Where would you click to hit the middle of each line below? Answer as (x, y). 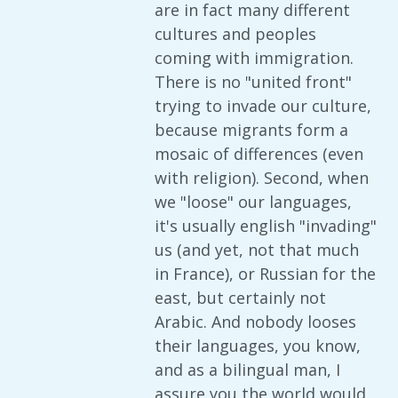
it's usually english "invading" (266, 226)
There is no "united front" (253, 82)
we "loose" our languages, (253, 202)
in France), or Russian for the (265, 274)
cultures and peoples (235, 34)
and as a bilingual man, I (247, 370)
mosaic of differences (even (259, 154)
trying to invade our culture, (263, 106)
